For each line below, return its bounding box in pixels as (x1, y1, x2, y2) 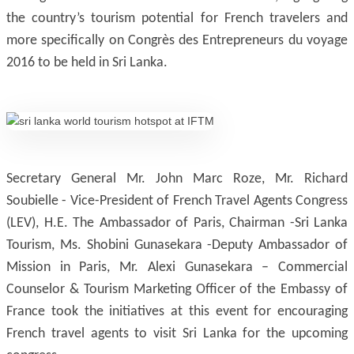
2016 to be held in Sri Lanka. (6, 55, 168, 70)
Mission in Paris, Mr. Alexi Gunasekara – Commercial (6, 260, 348, 275)
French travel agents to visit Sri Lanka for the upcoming (6, 326, 348, 341)
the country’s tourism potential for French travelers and (6, 11, 348, 26)
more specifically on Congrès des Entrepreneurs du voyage (6, 33, 348, 48)
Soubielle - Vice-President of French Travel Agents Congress (6, 194, 348, 209)
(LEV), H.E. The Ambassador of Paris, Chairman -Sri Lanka (6, 216, 348, 231)
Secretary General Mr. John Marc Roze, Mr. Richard (6, 171, 348, 186)
